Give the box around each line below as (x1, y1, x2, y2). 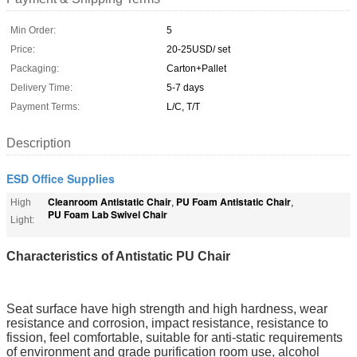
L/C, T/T (167, 100, 200, 112)
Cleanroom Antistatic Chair (48, 194, 171, 209)
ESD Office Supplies (6, 170, 115, 186)
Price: (10, 43, 35, 55)
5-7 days (167, 81, 204, 93)
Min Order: (10, 24, 56, 36)
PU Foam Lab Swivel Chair (48, 206, 167, 222)
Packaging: (10, 62, 59, 74)
